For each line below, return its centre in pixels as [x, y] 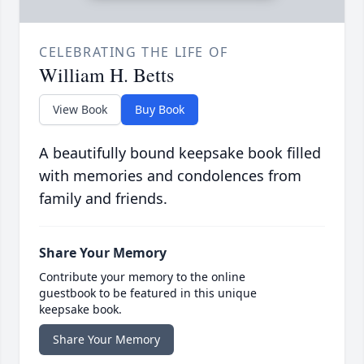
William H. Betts [106, 75]
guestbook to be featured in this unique [148, 293]
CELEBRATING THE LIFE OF [134, 52]
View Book [80, 110]
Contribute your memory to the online [142, 277]
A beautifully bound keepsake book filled [180, 153]
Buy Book [160, 110]
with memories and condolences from [170, 176]
